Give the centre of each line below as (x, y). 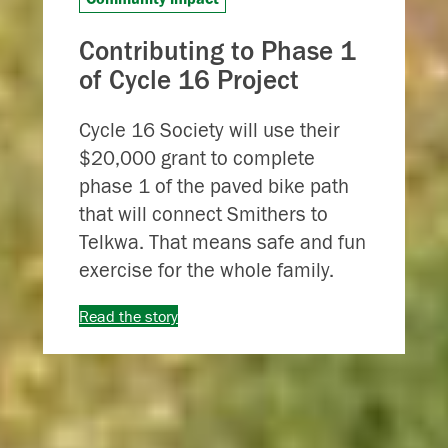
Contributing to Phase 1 (218, 50)
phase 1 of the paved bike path (214, 186)
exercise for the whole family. (207, 270)
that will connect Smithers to (204, 214)
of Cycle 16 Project (189, 79)
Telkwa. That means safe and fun (223, 242)
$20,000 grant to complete (197, 158)
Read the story (129, 315)
